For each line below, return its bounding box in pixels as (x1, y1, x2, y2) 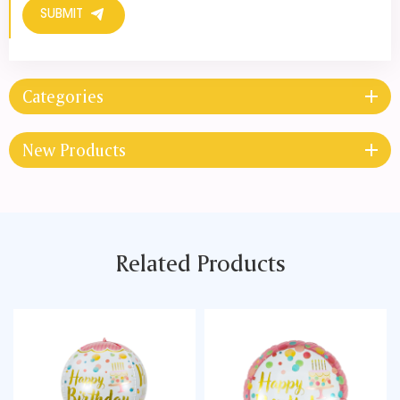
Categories (22, 86, 104, 108)
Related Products (114, 248, 286, 279)
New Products (22, 139, 126, 162)
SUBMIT (40, 9, 83, 22)
